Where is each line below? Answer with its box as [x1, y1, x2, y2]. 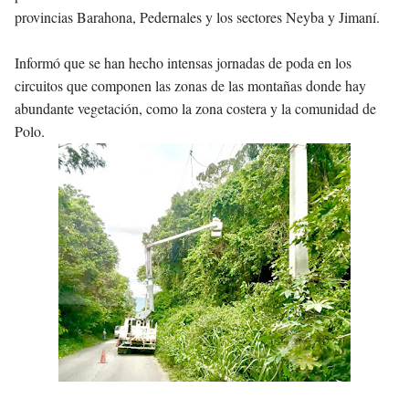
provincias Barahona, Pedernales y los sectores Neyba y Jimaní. [15, 7, 380, 27]
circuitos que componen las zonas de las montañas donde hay [15, 76, 366, 96]
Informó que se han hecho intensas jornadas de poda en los [15, 53, 351, 73]
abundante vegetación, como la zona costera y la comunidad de [15, 99, 376, 119]
